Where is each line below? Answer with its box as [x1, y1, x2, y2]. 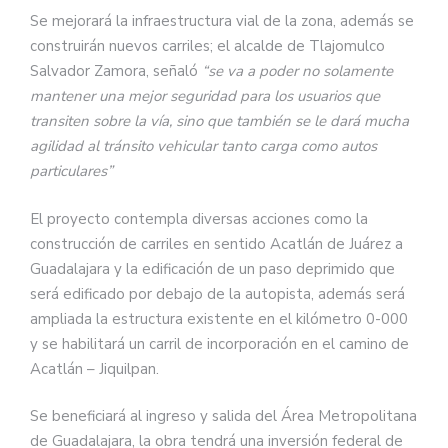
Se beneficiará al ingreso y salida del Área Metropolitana [30, 406, 417, 427]
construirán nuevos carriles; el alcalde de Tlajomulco [30, 36, 385, 57]
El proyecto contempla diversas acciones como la [30, 208, 368, 229]
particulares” [30, 161, 113, 182]
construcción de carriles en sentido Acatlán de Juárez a [30, 233, 403, 254]
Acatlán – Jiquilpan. [30, 358, 159, 379]
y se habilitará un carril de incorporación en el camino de [30, 333, 409, 354]
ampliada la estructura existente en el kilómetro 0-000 [30, 308, 408, 329]
